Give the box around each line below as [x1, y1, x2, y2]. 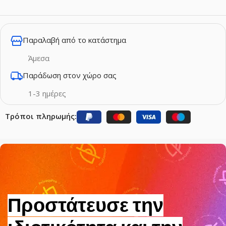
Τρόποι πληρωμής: [5, 110, 77, 121]
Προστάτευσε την [8, 194, 163, 216]
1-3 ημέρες [28, 88, 66, 98]
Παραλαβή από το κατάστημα [23, 34, 126, 45]
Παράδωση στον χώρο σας [23, 70, 117, 80]
